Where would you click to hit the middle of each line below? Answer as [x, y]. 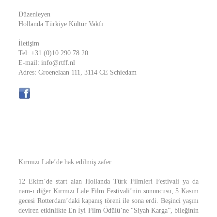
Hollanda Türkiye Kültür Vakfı [61, 24]
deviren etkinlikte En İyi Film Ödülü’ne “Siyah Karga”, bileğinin [108, 210]
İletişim [29, 43]
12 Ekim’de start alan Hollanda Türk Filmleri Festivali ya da [108, 181]
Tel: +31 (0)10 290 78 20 [53, 53]
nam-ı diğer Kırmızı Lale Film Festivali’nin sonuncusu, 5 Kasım [108, 191]
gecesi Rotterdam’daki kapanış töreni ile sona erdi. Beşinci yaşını [108, 201]
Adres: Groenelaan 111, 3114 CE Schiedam [77, 72]
